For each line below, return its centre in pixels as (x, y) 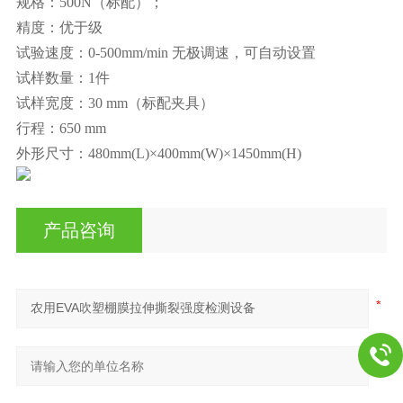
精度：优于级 (63, 27)
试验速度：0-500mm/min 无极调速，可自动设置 (182, 52)
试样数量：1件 (66, 77)
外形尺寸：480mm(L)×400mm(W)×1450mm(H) (160, 153)
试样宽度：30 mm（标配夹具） (116, 103)
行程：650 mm (64, 128)
